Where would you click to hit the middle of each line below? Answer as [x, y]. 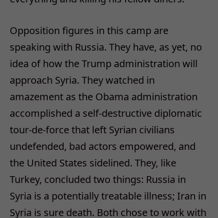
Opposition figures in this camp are [89, 30]
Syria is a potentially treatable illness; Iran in [108, 196]
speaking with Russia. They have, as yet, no [106, 47]
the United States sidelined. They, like [93, 163]
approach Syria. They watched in [82, 80]
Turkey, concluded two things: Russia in [98, 179]
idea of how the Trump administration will [104, 63]
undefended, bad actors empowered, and [103, 146]
